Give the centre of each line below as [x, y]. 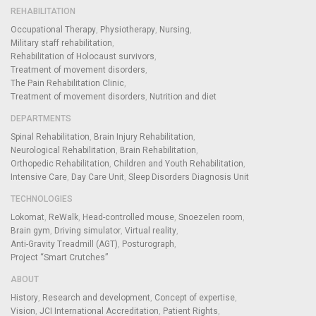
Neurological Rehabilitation [63, 150]
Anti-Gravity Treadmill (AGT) [64, 244]
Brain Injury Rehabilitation [144, 136]
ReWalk [63, 217]
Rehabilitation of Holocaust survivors [83, 56]
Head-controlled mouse [128, 217]
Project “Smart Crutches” [59, 257]
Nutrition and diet [183, 96]
